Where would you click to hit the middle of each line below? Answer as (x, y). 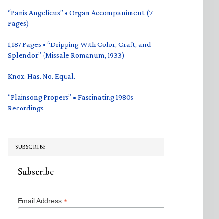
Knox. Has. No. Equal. (42, 76)
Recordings (26, 108)
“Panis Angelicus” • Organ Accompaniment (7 (80, 12)
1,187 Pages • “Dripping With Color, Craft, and (79, 44)
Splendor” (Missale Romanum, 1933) (66, 55)
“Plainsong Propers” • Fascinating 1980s (71, 97)
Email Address (41, 201)
